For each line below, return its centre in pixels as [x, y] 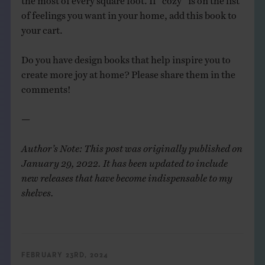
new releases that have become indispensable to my [127, 175]
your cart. [42, 27]
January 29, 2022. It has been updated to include [124, 160]
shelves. [37, 190]
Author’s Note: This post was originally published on [132, 145]
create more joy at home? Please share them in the [128, 71]
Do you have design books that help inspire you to [126, 56]
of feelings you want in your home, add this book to [129, 12]
